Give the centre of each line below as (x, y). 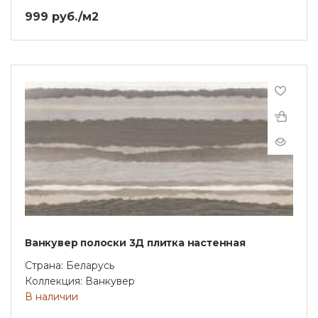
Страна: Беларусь (70, 265)
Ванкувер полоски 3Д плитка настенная (135, 242)
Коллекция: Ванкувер (80, 281)
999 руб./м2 (62, 16)
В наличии (51, 296)
